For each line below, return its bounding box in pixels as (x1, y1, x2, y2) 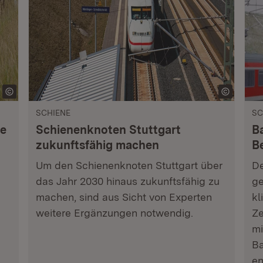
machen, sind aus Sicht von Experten (35, 191, 212, 203)
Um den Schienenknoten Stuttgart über (35, 159, 222, 171)
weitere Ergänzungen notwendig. (35, 207, 193, 219)
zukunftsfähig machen (35, 138, 159, 152)
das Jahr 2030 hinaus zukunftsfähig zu (35, 175, 220, 187)
